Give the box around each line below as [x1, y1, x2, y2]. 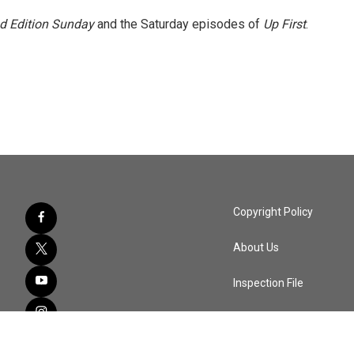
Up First [263, 17, 306, 32]
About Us [233, 241, 280, 254]
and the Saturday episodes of [94, 17, 263, 32]
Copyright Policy [233, 205, 314, 218]
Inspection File [233, 277, 304, 289]
